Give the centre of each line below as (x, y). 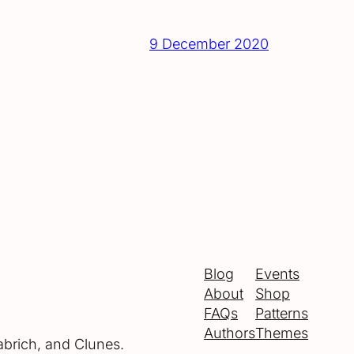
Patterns (282, 314)
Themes (282, 333)
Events (277, 274)
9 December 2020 (209, 43)
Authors (230, 333)
